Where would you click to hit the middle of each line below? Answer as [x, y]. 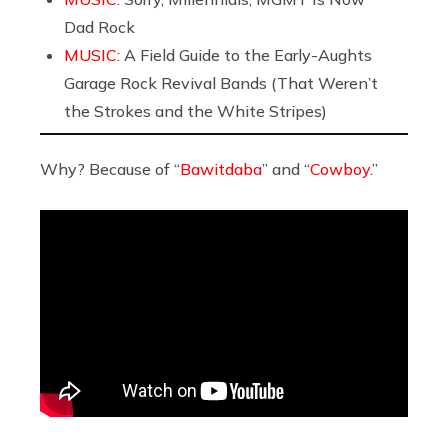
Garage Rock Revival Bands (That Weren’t [221, 82]
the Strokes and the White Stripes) [195, 110]
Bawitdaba [221, 168]
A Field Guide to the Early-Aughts [248, 54]
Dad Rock [99, 26]
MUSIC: [94, 54]
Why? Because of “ [110, 168]
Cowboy [340, 168]
